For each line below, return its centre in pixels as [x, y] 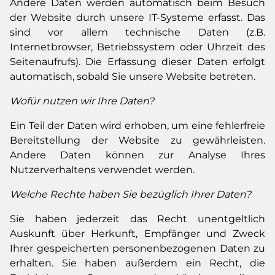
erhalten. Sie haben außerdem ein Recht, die [137, 263]
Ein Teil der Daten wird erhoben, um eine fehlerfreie [137, 126]
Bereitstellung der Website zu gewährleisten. [137, 140]
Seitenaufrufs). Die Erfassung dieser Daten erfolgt [137, 62]
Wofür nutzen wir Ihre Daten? [82, 101]
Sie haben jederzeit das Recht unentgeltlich [137, 219]
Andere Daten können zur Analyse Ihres [137, 155]
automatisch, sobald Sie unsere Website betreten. [133, 76]
